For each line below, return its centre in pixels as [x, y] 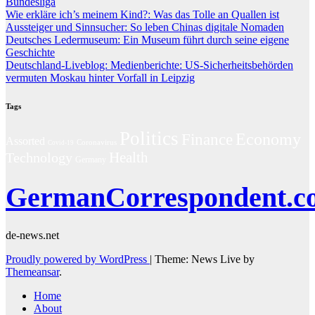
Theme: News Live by [205, 259]
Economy [268, 139]
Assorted [25, 141]
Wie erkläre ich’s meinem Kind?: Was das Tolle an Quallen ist [142, 14]
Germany [91, 160]
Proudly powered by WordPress [78, 259]
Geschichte [30, 52]
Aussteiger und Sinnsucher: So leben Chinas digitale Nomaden [145, 27]
